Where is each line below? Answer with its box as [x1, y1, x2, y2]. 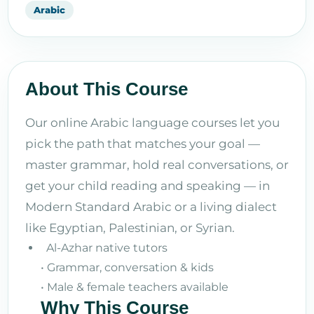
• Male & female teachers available [41, 280, 228, 294]
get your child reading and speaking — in [25, 178, 270, 193]
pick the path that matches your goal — [25, 136, 260, 151]
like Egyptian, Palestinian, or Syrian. [25, 220, 235, 235]
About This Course [25, 78, 188, 100]
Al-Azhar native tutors [41, 240, 168, 254]
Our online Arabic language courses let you [25, 115, 280, 130]
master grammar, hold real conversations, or [25, 157, 289, 172]
